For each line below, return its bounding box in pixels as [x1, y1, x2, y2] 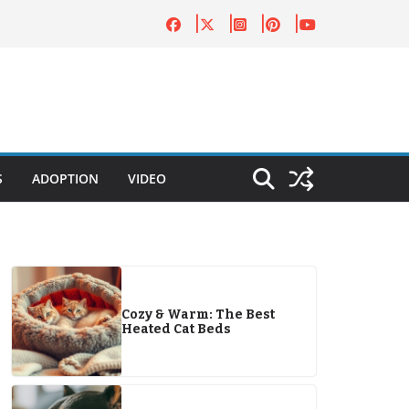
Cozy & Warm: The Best [121, 307, 275, 322]
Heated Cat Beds [121, 321, 231, 337]
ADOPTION [32, 170, 99, 187]
